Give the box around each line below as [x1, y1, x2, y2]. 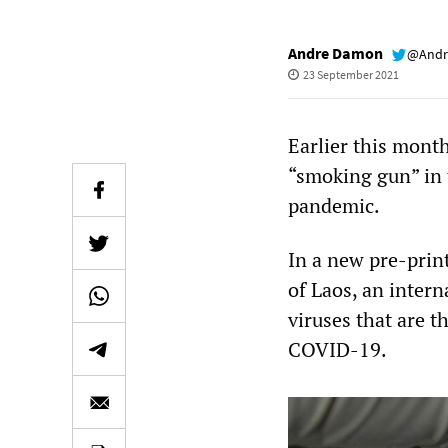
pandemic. [288, 192, 380, 219]
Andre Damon [288, 43, 383, 63]
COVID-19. [288, 336, 387, 363]
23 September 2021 [302, 67, 399, 82]
